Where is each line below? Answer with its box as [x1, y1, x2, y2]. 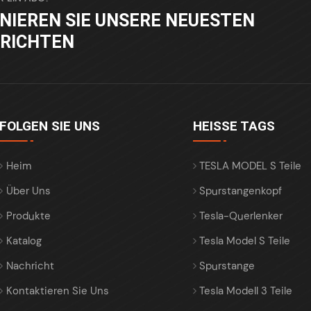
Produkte [6, 209, 51, 224]
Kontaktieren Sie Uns [6, 284, 109, 299]
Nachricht [6, 259, 54, 274]
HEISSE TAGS [192, 118, 267, 135]
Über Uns [6, 184, 51, 199]
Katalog [6, 234, 42, 249]
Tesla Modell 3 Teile [199, 284, 293, 299]
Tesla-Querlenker [199, 209, 283, 224]
